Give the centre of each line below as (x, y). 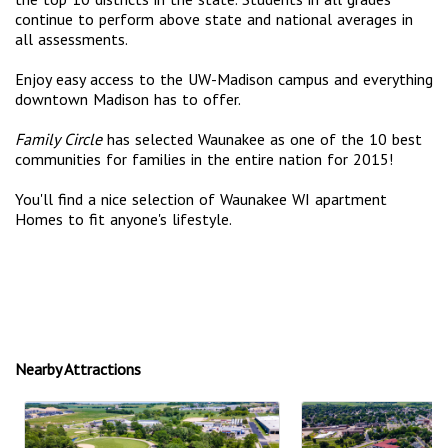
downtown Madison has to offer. (128, 99)
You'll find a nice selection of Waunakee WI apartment (201, 199)
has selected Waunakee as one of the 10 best (262, 139)
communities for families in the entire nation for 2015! (204, 159)
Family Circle (58, 139)
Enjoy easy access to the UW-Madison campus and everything (224, 79)
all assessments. (71, 39)
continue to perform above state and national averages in (214, 19)
